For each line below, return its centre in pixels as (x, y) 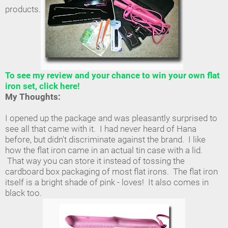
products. (23, 9)
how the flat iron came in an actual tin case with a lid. (104, 150)
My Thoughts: (33, 97)
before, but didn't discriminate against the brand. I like (105, 140)
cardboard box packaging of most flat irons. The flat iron (111, 172)
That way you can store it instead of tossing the (95, 161)
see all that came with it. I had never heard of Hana (101, 129)
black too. (23, 193)
